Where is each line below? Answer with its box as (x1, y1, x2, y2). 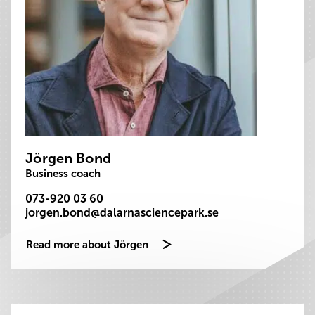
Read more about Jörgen (26, 238, 148, 251)
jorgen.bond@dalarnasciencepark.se (25, 206, 219, 219)
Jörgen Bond (25, 150, 111, 167)
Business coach (25, 167, 101, 180)
